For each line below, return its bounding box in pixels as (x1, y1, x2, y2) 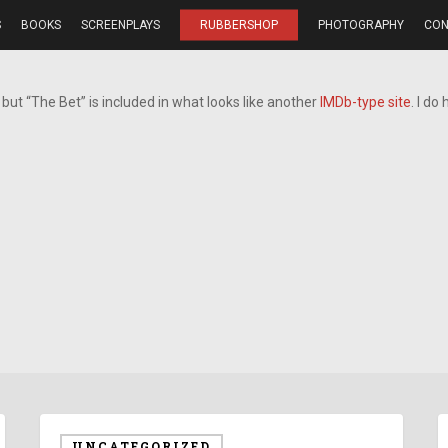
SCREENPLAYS (81, 18, 160, 32)
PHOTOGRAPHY (318, 18, 404, 32)
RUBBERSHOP (200, 18, 278, 32)
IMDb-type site (320, 94, 411, 110)
